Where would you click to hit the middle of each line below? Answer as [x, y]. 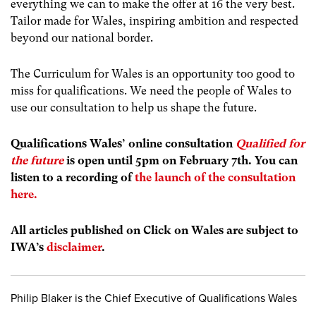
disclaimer [74, 248]
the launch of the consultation [215, 178]
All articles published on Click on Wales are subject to [154, 231]
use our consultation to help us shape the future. [135, 107]
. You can [273, 161]
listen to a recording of [73, 178]
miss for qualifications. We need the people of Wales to [151, 90]
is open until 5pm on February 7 [152, 161]
